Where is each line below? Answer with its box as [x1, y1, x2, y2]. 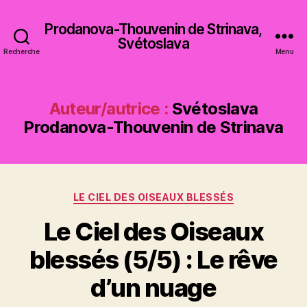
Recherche [3, 47, 40, 56]
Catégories [153, 187, 214, 201]
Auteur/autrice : [49, 99, 169, 119]
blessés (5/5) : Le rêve [29, 244, 278, 275]
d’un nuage [90, 272, 217, 303]
